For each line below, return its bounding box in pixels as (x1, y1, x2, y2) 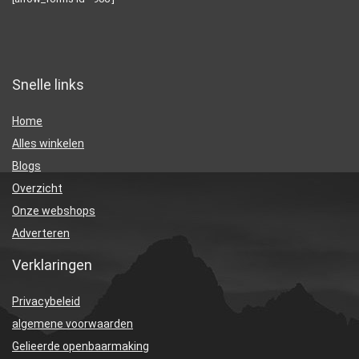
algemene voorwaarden (12, 317, 133, 331)
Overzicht (12, 182, 63, 196)
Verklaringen (12, 256, 92, 274)
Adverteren (12, 227, 70, 240)
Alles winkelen (12, 137, 84, 151)
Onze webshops (12, 204, 95, 218)
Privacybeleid (12, 295, 80, 309)
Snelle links (12, 76, 84, 94)
